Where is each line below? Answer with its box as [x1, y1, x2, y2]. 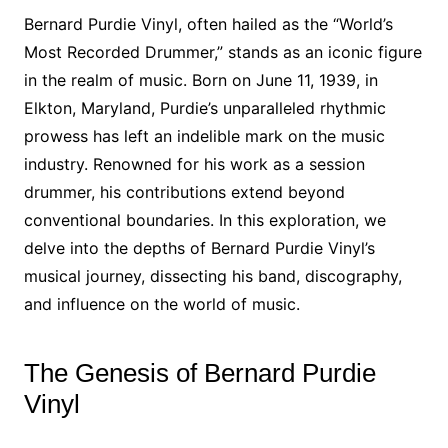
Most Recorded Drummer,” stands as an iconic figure [23, 42, 422, 62]
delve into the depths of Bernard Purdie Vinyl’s [23, 238, 375, 258]
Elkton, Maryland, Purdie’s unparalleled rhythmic [23, 98, 386, 118]
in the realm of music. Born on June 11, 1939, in [23, 70, 378, 90]
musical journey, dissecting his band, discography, [23, 266, 402, 286]
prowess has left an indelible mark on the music [23, 126, 385, 146]
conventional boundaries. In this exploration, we [23, 210, 386, 230]
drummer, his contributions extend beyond [23, 182, 345, 202]
